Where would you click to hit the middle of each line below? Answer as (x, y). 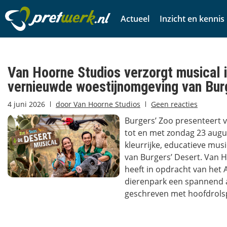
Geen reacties (174, 104)
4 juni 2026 (26, 104)
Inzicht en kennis (192, 19)
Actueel (135, 19)
